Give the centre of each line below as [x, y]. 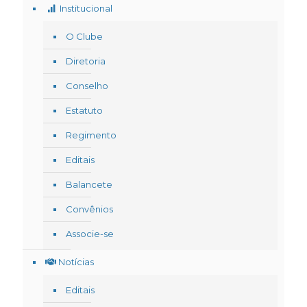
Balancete [89, 185]
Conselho [87, 86]
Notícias [75, 262]
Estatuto [84, 111]
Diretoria [86, 61]
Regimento [91, 135]
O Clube [84, 37]
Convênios [89, 209]
